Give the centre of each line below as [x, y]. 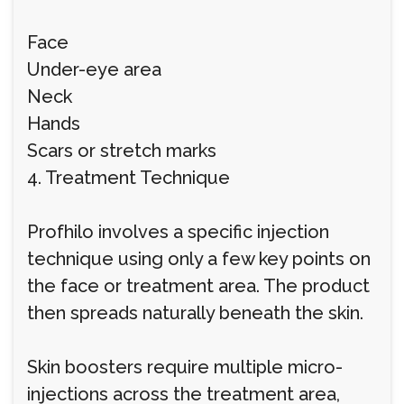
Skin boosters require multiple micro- [185, 367]
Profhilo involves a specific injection [178, 232]
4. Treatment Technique [129, 178]
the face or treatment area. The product [198, 286]
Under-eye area [94, 69]
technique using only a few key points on [199, 259]
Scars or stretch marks [122, 151]
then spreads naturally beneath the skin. [195, 313]
